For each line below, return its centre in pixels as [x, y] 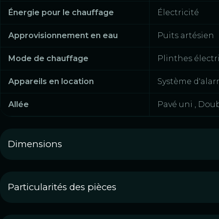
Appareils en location [51, 82]
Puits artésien [186, 36]
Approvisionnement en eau [63, 36]
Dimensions [35, 144]
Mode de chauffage [48, 59]
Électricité [178, 13]
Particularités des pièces [62, 187]
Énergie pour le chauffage [61, 13]
